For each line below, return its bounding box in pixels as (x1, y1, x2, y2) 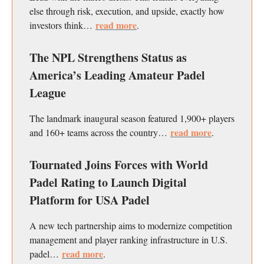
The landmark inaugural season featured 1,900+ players (29, 111, 235, 124)
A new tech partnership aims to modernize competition (29, 219, 232, 232)
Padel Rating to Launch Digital (29, 173, 187, 191)
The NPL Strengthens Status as (29, 48, 187, 66)
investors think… (29, 18, 95, 31)
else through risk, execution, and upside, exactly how (29, 4, 225, 17)
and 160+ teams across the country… (29, 126, 170, 138)
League (29, 84, 66, 101)
